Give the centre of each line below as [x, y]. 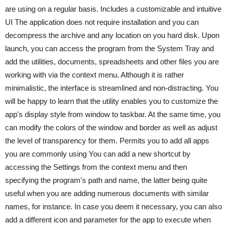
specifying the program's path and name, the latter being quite [106, 180]
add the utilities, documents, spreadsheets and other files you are [112, 62]
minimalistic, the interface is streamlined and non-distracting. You [112, 88]
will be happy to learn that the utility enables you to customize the [111, 101]
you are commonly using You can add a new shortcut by [98, 154]
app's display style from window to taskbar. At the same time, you [113, 114]
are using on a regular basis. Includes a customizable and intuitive [113, 9]
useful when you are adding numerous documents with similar [107, 193]
